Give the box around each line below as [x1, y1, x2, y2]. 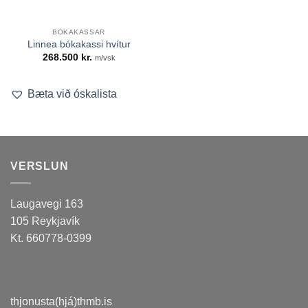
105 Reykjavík [10, 214, 80, 227]
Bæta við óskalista [27, 87, 117, 100]
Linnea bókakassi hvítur [27, 39, 131, 50]
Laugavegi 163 [10, 197, 83, 210]
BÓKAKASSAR [52, 28, 105, 36]
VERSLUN [10, 160, 69, 173]
